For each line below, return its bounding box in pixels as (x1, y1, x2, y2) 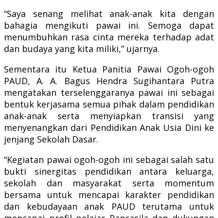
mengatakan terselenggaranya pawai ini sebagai (4, 86, 214, 98)
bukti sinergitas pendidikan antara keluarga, (4, 165, 214, 177)
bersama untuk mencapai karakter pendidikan (4, 188, 214, 200)
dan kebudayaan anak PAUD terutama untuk (4, 200, 214, 212)
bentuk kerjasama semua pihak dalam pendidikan (4, 98, 214, 110)
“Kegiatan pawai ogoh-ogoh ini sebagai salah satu (4, 153, 214, 165)
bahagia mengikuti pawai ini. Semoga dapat (4, 19, 214, 31)
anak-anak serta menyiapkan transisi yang (4, 109, 214, 122)
